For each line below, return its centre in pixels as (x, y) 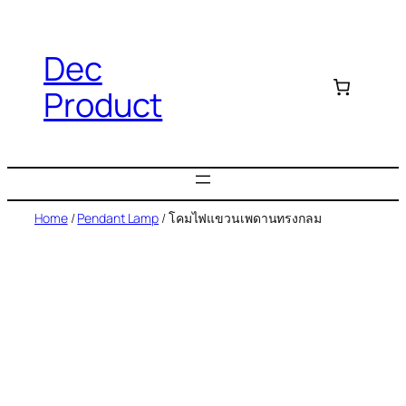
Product (103, 105)
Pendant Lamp (118, 217)
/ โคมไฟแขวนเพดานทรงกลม (240, 217)
